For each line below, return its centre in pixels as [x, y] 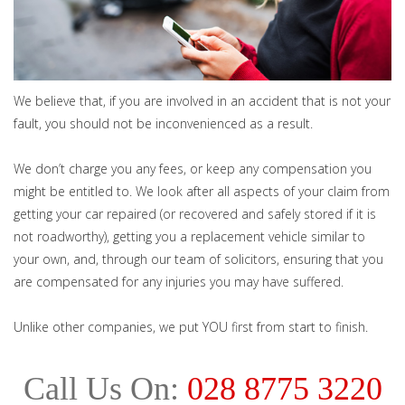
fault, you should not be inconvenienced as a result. [163, 123]
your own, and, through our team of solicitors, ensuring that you [198, 259]
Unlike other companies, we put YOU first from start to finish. [191, 326]
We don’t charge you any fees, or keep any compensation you [193, 168]
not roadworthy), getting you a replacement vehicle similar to [189, 236]
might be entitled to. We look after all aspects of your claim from [202, 191]
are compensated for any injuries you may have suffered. [179, 281]
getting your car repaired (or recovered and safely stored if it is [195, 213]
